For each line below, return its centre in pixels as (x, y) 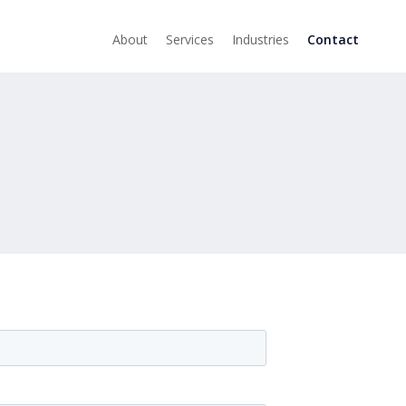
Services (190, 39)
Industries (261, 39)
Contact (333, 39)
